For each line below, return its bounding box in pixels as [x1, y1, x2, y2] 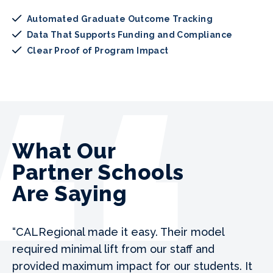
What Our [12, 138, 115, 163]
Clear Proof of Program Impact [27, 45, 169, 55]
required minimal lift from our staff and [12, 242, 214, 255]
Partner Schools [12, 159, 184, 185]
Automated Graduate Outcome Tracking [27, 13, 213, 24]
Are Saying [12, 180, 127, 206]
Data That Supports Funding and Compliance [27, 29, 233, 40]
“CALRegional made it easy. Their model [12, 225, 224, 238]
